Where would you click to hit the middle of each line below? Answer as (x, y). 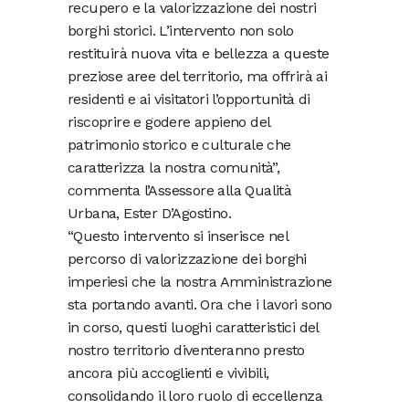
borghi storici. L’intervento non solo (181, 31)
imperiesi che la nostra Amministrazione (200, 282)
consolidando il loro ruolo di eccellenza (195, 396)
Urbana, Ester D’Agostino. (149, 213)
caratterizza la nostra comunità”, (174, 168)
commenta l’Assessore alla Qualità (180, 190)
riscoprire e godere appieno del (169, 122)
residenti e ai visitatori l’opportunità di (189, 99)
